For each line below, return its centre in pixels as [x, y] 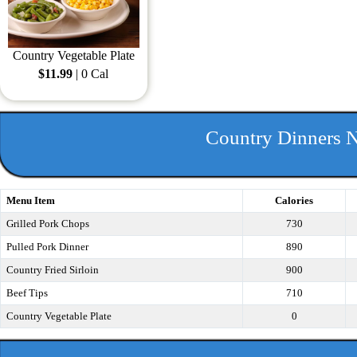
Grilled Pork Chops [47, 224]
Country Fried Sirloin [52, 270]
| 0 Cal [92, 73]
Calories [294, 201]
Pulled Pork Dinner [47, 247]
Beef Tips [27, 293]
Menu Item [30, 201]
